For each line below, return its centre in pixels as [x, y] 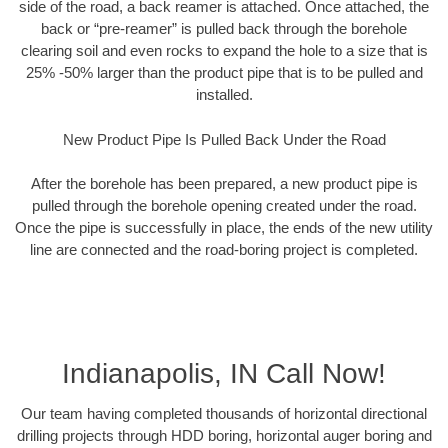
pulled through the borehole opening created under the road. [224, 206]
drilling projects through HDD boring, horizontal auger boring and [224, 435]
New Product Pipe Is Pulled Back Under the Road [224, 139]
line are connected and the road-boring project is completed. [224, 250]
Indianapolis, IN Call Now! [224, 373]
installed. [224, 95]
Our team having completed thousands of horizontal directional [224, 413]
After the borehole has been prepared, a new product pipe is [224, 184]
